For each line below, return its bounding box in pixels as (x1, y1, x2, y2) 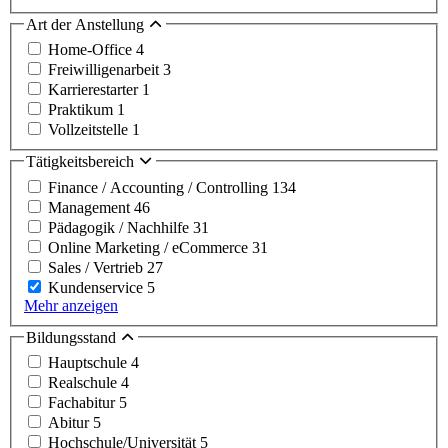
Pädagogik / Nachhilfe (48, 218, 193, 236)
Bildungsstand (26, 328, 120, 346)
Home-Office (48, 41, 136, 59)
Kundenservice (48, 278, 147, 296)
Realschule (48, 374, 121, 392)
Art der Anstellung (26, 15, 148, 33)
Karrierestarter (48, 81, 142, 99)
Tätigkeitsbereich (26, 153, 138, 171)
